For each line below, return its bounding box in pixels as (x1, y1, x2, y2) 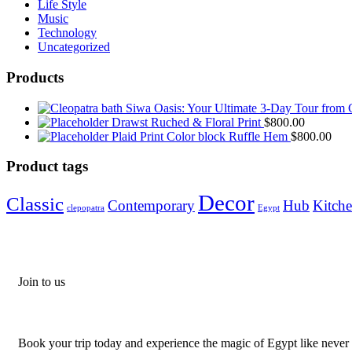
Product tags (6, 158, 88, 175)
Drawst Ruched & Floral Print (112, 115, 261, 129)
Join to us (18, 275, 65, 288)
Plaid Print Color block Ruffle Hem (112, 129, 288, 143)
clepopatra (67, 203, 104, 212)
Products (6, 68, 64, 86)
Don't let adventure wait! (18, 304, 220, 325)
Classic (6, 193, 64, 214)
